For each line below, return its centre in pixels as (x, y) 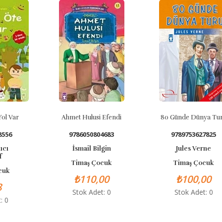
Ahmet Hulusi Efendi (88, 117)
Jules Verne (190, 149)
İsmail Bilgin (88, 149)
